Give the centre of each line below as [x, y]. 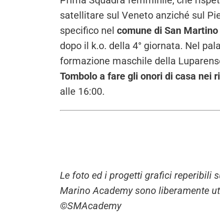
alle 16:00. [82, 92]
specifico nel [88, 31]
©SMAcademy [91, 206]
